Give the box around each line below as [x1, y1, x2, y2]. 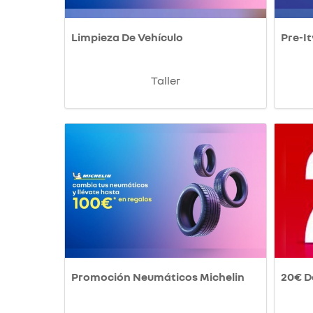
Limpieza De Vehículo [71, 30, 183, 45]
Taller [151, 73, 180, 88]
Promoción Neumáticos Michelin [71, 270, 245, 284]
